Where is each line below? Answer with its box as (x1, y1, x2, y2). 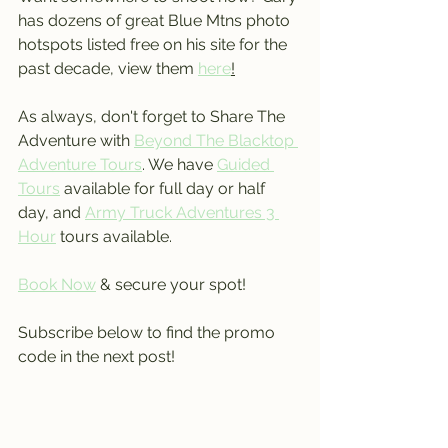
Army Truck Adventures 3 (85, 202, 279, 222)
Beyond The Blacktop (134, 130, 298, 150)
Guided (217, 154, 274, 174)
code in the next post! (18, 346, 175, 366)
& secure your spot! (96, 274, 246, 294)
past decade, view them (18, 58, 198, 78)
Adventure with (18, 130, 134, 150)
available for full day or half (60, 178, 269, 198)
